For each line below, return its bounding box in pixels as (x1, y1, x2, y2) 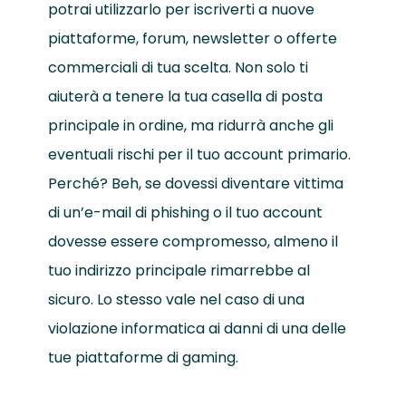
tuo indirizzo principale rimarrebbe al (47, 260, 310, 282)
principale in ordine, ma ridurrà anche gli (47, 115, 333, 137)
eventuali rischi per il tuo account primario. (47, 144, 351, 166)
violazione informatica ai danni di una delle (47, 318, 346, 340)
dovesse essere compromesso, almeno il (47, 231, 338, 253)
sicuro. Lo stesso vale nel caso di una (47, 289, 304, 311)
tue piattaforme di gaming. (47, 347, 238, 369)
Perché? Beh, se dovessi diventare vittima (47, 173, 343, 195)
